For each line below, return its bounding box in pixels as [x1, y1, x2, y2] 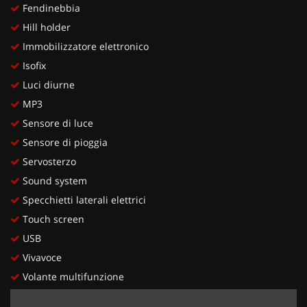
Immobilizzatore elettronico [20, 39, 149, 53]
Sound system [20, 173, 87, 187]
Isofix [20, 58, 46, 72]
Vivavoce [20, 250, 62, 264]
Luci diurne [20, 77, 75, 91]
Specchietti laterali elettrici [20, 193, 146, 206]
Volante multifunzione [20, 269, 124, 283]
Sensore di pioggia [20, 135, 108, 149]
